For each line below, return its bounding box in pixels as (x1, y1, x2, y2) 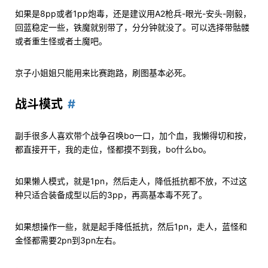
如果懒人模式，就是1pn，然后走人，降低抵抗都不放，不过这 (15, 176, 247, 187)
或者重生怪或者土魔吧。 (15, 36, 107, 47)
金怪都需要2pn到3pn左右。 (15, 235, 121, 246)
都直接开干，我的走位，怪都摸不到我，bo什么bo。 (15, 144, 211, 155)
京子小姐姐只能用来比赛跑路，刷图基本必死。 (15, 68, 191, 78)
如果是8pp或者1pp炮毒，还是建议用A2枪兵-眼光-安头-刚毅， (15, 8, 251, 19)
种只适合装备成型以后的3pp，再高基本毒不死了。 (15, 190, 207, 200)
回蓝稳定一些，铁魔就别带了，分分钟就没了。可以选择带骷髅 (15, 22, 249, 33)
